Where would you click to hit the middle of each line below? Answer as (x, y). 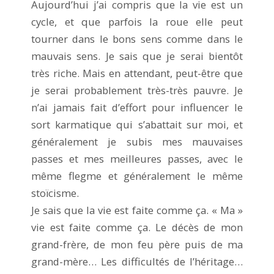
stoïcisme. (55, 193)
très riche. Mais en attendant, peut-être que (137, 73)
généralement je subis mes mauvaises (137, 141)
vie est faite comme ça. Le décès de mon (137, 227)
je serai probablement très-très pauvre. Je (137, 90)
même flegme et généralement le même (137, 176)
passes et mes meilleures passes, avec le (137, 158)
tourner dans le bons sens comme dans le (137, 39)
